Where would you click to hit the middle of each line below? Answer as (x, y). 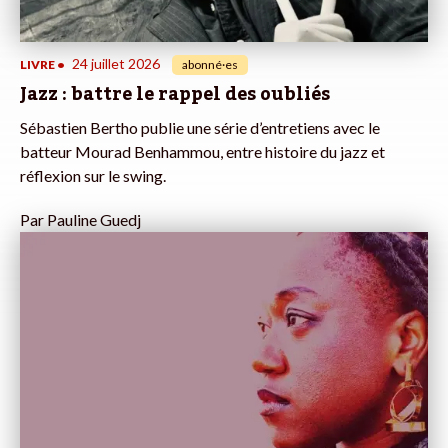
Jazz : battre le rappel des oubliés (175, 94)
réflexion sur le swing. (93, 176)
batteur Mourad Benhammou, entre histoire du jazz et (202, 152)
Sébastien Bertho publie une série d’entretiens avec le (200, 128)
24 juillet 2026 (116, 64)
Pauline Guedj (94, 220)
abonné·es (210, 65)
